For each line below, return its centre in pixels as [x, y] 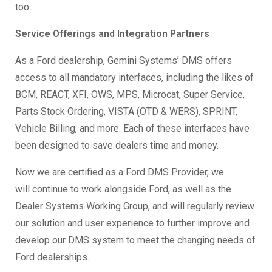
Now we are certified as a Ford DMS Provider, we [120, 172]
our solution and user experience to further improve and [132, 223]
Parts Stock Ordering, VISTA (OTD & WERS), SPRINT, [126, 112]
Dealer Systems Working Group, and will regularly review [135, 206]
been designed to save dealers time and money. [117, 146]
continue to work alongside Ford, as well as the [132, 189]
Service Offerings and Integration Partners [112, 34]
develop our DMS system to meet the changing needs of [135, 240]
